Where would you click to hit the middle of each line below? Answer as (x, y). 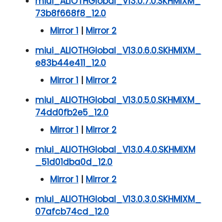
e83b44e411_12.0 (71, 63)
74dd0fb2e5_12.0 (72, 113)
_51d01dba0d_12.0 (74, 162)
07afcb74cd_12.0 (72, 212)
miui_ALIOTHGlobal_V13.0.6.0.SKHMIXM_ (118, 51)
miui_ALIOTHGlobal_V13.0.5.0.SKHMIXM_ (118, 100)
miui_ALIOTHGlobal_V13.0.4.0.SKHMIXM (115, 150)
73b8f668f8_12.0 (71, 14)
